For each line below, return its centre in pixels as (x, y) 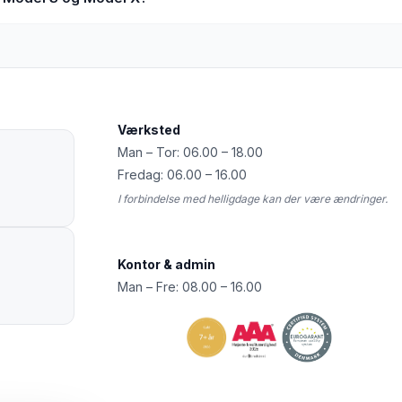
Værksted (149, 130)
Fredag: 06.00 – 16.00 (182, 175)
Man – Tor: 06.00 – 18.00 (190, 152)
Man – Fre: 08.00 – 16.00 (189, 287)
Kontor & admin (166, 264)
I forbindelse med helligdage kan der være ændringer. (252, 199)
